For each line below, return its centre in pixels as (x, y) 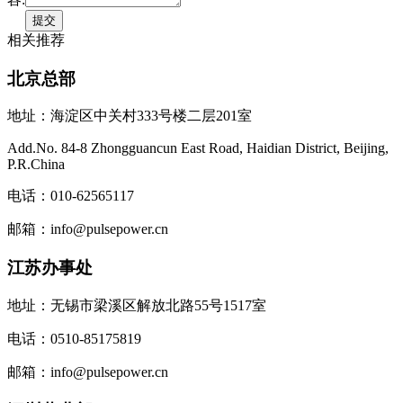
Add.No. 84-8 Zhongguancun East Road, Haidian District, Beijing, (198, 148)
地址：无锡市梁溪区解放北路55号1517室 (137, 305)
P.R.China (36, 165)
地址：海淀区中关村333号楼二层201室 (130, 116)
